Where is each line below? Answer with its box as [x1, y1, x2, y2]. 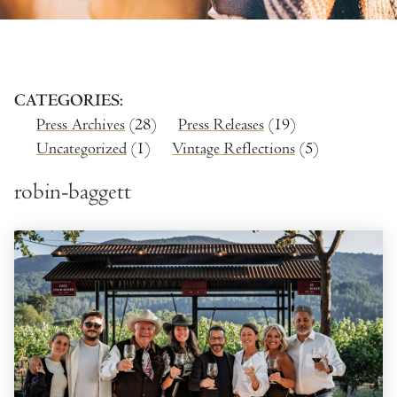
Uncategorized [36, 139, 127, 159]
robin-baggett [14, 178, 131, 206]
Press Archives [36, 114, 125, 134]
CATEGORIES [14, 90, 120, 112]
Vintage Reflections [172, 139, 295, 159]
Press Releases [178, 114, 264, 134]
